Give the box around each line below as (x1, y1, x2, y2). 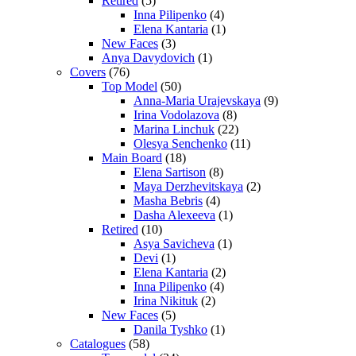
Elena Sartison (133, 165, 206, 180)
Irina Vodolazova (133, 108, 219, 122)
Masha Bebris (133, 194, 203, 208)
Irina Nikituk (133, 294, 198, 308)
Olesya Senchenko (133, 137, 227, 151)
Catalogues (70, 337, 126, 351)
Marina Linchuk (133, 122, 215, 137)
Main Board (102, 151, 162, 165)
